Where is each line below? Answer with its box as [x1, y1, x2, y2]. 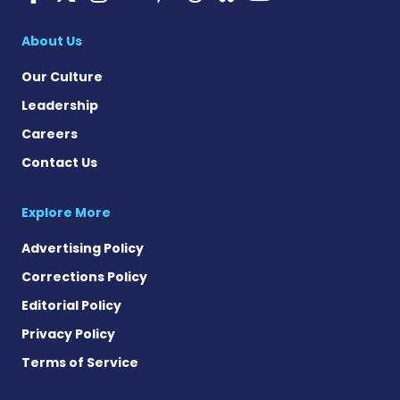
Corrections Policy [21, 267, 147, 286]
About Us [21, 31, 82, 50]
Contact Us [21, 153, 97, 171]
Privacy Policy [21, 324, 115, 343]
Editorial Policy [21, 296, 121, 314]
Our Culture [21, 67, 103, 86]
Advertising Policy [21, 238, 144, 257]
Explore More [21, 203, 111, 221]
